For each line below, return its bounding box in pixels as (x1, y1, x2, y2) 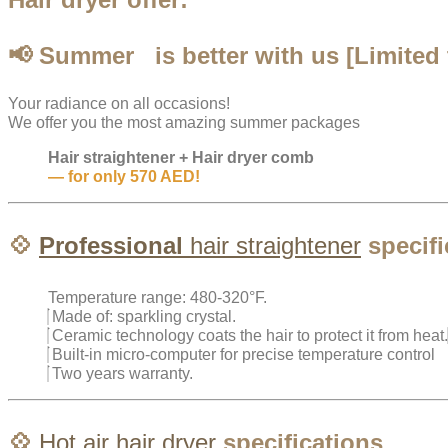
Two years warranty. (52, 365, 193, 383)
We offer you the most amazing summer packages (8, 114, 360, 132)
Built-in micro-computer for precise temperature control (52, 346, 435, 364)
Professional (39, 232, 183, 260)
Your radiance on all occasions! (8, 95, 230, 113)
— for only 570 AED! (48, 168, 200, 186)
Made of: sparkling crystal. (52, 308, 236, 326)
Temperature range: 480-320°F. (48, 289, 267, 307)
